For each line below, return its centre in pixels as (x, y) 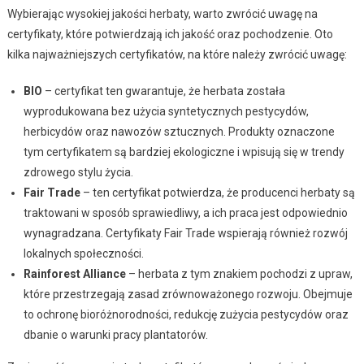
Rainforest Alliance (74, 273)
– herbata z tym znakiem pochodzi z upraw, (239, 273)
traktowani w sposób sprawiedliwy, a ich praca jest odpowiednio (185, 212)
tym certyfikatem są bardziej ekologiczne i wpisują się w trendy (184, 152)
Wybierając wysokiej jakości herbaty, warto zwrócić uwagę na (162, 13)
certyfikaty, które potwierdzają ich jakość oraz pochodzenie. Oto (170, 34)
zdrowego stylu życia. (78, 172)
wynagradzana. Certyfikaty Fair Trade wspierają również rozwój (185, 233)
